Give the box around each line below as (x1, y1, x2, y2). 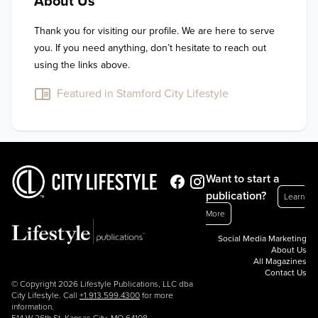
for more (140, 290, 173, 300)
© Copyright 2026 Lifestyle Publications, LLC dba (11, 279, 193, 289)
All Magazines (253, 256, 307, 266)
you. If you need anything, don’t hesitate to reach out (34, 42, 266, 54)
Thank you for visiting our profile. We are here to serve (34, 25, 275, 37)
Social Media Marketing (218, 234, 307, 243)
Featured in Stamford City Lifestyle (57, 87, 229, 101)
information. (11, 302, 54, 312)
